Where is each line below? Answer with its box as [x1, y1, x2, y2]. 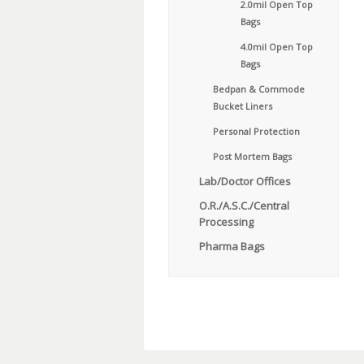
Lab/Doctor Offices [199, 174, 291, 188]
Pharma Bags [199, 239, 265, 253]
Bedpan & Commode [213, 83, 305, 95]
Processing [199, 214, 253, 229]
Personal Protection [213, 125, 300, 137]
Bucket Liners [213, 100, 272, 112]
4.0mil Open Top [240, 41, 313, 53]
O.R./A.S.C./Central [199, 198, 289, 213]
